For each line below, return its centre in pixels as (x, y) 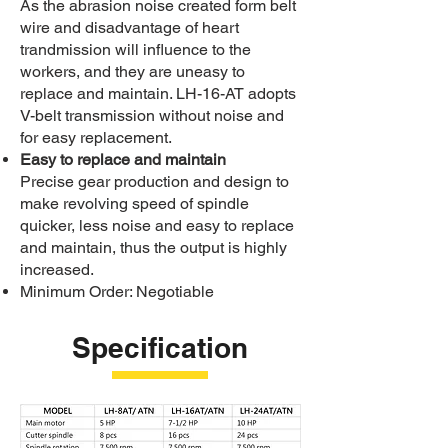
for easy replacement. (96, 137)
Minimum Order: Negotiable (117, 291)
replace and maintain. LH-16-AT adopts (158, 93)
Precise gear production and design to (154, 181)
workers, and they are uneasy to (132, 71)
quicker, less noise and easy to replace (157, 225)
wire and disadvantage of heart (129, 27)
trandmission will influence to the (135, 49)
